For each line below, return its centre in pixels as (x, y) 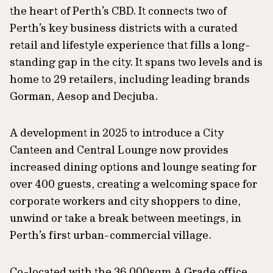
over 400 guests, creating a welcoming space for (133, 183)
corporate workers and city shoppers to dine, (125, 200)
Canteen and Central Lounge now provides (119, 149)
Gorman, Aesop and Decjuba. (84, 96)
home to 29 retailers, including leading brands (130, 79)
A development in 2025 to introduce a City (117, 132)
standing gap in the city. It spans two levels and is (136, 62)
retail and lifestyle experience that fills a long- (130, 44)
